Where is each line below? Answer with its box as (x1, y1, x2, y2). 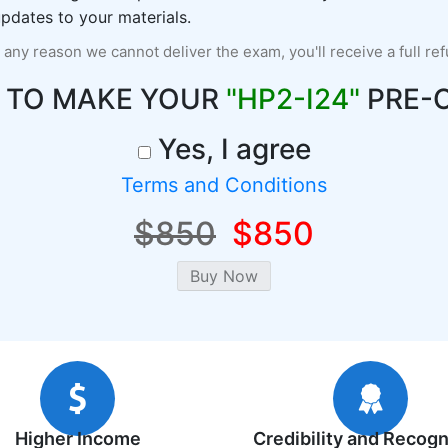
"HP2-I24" (225, 82, 360, 116)
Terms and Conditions (121, 173, 327, 197)
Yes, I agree (150, 132, 311, 166)
